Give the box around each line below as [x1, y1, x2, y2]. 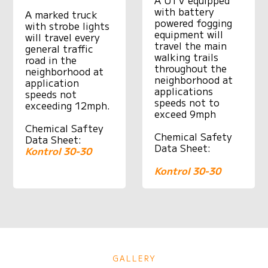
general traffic [25, 41, 94, 56]
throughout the [154, 60, 227, 75]
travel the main [154, 38, 227, 53]
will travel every [25, 29, 100, 44]
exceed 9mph [154, 106, 216, 121]
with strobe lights [25, 18, 110, 33]
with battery [154, 4, 214, 19]
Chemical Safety [154, 129, 232, 144]
